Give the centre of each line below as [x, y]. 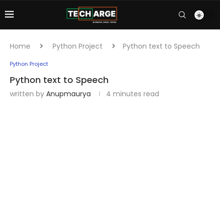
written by [28, 94]
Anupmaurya [69, 94]
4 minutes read [133, 94]
